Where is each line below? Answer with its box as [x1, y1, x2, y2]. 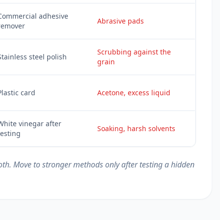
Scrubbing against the [97, 47, 171, 56]
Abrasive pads [97, 16, 144, 26]
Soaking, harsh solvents [97, 123, 176, 133]
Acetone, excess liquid [97, 87, 171, 97]
